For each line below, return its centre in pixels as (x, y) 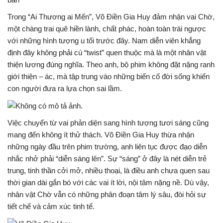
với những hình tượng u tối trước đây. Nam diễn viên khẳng (104, 41)
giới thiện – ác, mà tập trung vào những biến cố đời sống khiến (109, 76)
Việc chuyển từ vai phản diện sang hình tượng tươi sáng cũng (108, 123)
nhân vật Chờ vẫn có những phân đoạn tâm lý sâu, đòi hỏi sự (107, 195)
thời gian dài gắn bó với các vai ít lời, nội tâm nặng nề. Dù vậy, (108, 183)
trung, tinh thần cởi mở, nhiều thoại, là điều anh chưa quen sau (109, 171)
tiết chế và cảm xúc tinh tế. (51, 207)
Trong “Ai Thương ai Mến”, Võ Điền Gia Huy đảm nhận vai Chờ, (111, 17)
